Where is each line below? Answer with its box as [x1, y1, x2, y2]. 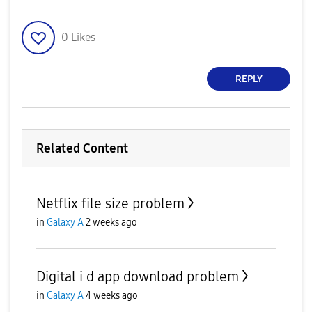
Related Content [36, 141, 128, 156]
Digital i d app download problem [36, 268, 239, 285]
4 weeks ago [86, 290, 138, 302]
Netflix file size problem [36, 195, 185, 212]
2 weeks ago [86, 217, 137, 228]
